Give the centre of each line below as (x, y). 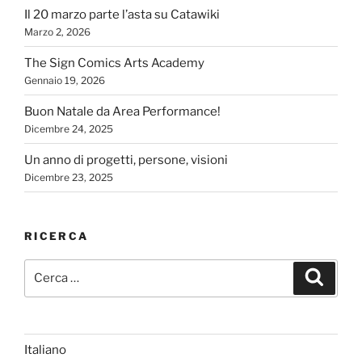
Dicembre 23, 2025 (69, 177)
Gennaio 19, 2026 (65, 80)
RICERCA (57, 236)
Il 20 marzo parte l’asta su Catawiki (122, 14)
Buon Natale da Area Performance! (122, 111)
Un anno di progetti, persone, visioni (126, 160)
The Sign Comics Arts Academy (114, 63)
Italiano (45, 350)
